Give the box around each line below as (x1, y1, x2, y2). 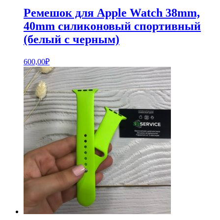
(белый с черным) (24, 32, 119, 46)
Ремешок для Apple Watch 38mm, (24, 6, 200, 19)
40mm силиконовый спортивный (24, 19, 201, 32)
